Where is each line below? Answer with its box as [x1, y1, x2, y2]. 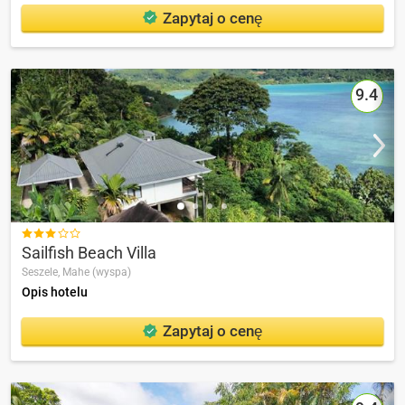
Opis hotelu [22, 285, 88, 300]
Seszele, [22, 266, 62, 279]
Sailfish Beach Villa [22, 242, 156, 262]
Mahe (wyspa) [62, 266, 131, 279]
